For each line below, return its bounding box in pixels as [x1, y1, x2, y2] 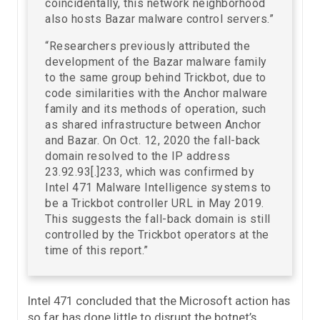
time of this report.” [45, 243, 149, 257]
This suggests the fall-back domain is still [45, 211, 271, 226]
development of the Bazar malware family [45, 54, 267, 69]
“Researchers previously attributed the [45, 39, 250, 53]
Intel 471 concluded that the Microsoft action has [28, 293, 290, 308]
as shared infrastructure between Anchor [45, 117, 261, 131]
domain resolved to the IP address [45, 149, 231, 163]
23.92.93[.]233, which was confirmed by [45, 164, 254, 179]
